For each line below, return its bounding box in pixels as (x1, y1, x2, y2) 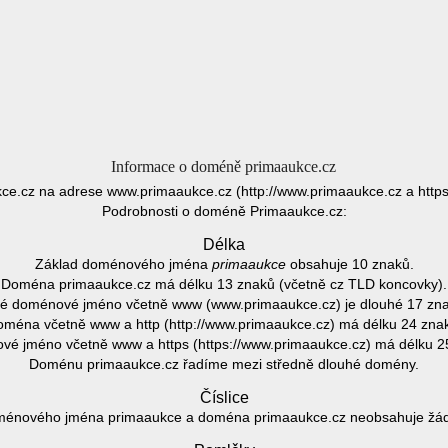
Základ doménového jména (34, 256, 212, 272)
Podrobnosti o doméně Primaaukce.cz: (101, 203, 347, 219)
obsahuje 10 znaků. (285, 256, 414, 272)
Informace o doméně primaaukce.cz (110, 158, 336, 175)
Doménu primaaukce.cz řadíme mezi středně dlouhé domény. (29, 356, 419, 372)
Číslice (199, 389, 249, 406)
